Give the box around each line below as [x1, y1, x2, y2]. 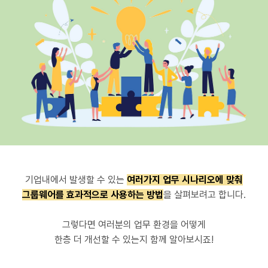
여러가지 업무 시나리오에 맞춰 [127, 174, 243, 185]
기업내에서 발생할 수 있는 [25, 174, 127, 185]
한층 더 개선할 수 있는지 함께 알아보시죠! [54, 234, 214, 245]
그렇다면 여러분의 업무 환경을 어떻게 [62, 219, 206, 230]
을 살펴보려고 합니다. [163, 189, 246, 200]
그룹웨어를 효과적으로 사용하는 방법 [22, 189, 163, 200]
